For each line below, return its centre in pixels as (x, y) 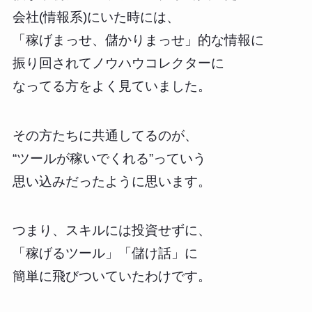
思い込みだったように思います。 (111, 181)
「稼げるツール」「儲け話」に (105, 253)
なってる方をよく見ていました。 (111, 86)
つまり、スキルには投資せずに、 (111, 231)
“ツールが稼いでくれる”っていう (109, 158)
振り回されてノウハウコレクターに (118, 63)
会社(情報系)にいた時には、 (96, 17)
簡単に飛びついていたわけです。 (111, 276)
